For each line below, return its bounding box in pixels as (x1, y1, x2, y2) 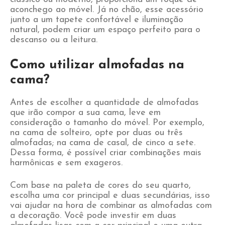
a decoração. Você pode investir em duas (10, 211, 176, 220)
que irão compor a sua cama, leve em (10, 108, 161, 118)
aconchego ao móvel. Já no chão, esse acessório (10, 5, 203, 15)
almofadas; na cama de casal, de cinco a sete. (10, 138, 195, 148)
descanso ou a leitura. (10, 35, 97, 45)
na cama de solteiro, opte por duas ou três (10, 128, 183, 138)
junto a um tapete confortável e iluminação (10, 15, 183, 25)
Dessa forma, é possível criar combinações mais (10, 148, 201, 158)
